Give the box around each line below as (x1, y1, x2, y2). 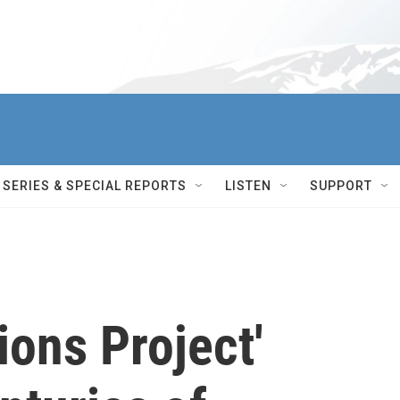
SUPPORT (310, 179, 372, 193)
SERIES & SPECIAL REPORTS (3, 179, 187, 193)
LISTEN (225, 179, 271, 193)
